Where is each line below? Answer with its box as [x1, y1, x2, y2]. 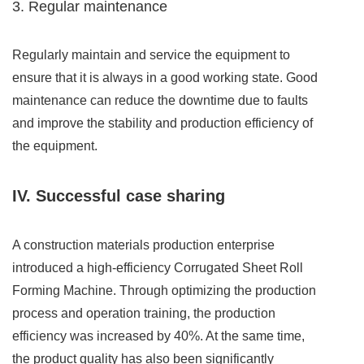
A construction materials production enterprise [12, 238, 275, 253]
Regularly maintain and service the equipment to [12, 48, 290, 63]
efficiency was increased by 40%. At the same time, [12, 329, 305, 344]
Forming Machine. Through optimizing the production [12, 284, 316, 298]
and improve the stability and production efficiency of [12, 116, 313, 131]
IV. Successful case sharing [12, 187, 225, 206]
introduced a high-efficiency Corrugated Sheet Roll [12, 261, 303, 275]
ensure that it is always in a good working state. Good [12, 71, 318, 85]
